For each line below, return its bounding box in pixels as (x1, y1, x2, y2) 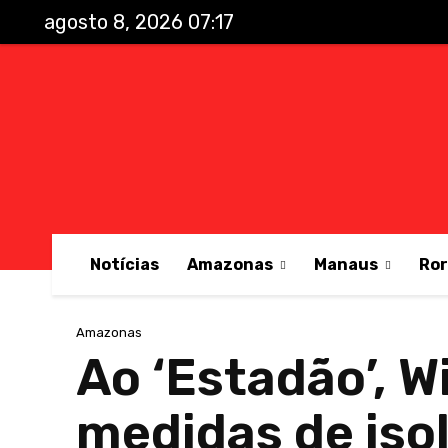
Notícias (90, 255, 159, 274)
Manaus (314, 255, 378, 274)
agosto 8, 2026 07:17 (44, 10, 234, 34)
